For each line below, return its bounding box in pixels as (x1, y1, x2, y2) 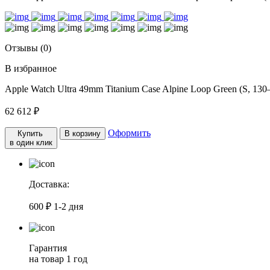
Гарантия (29, 243, 67, 253)
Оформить (108, 128, 151, 138)
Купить (17, 129, 45, 138)
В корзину (64, 129, 101, 138)
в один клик (10, 138, 52, 147)
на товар (29, 254, 66, 264)
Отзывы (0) (5, 43, 51, 53)
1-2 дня (51, 201, 83, 212)
